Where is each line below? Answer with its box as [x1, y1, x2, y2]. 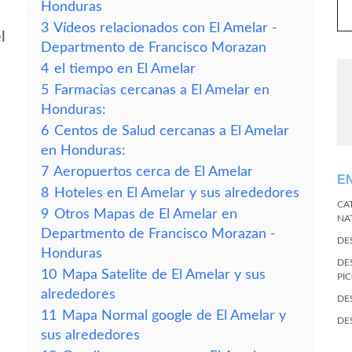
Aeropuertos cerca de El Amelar [53, 165, 253, 178]
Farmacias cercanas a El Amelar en [54, 83, 269, 97]
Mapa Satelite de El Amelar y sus [62, 268, 266, 281]
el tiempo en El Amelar [54, 62, 196, 75]
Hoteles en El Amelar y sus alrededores [54, 186, 299, 200]
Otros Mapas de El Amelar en [54, 207, 237, 221]
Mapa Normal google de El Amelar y [62, 309, 286, 322]
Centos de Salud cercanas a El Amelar [54, 124, 289, 137]
